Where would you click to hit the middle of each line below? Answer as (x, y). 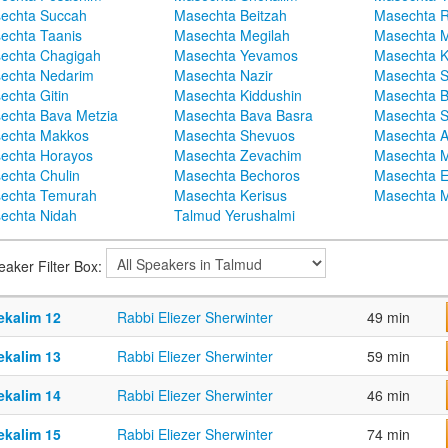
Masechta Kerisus (230, 195)
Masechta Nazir (223, 75)
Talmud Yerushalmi (234, 215)
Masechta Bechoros (237, 175)
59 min (388, 356)
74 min (388, 434)
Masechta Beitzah (230, 15)
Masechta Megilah (232, 35)
